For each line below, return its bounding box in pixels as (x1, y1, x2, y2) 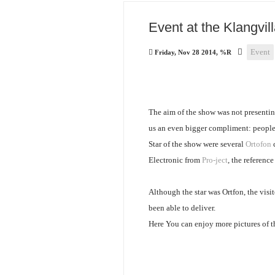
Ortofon (246, 139, 271, 149)
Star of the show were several (149, 139, 246, 149)
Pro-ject (202, 155, 228, 165)
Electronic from (149, 155, 202, 165)
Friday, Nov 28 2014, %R (155, 48, 231, 56)
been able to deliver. (149, 203, 215, 212)
